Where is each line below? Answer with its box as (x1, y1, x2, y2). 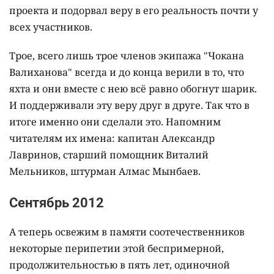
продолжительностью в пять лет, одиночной (9, 257, 230, 272)
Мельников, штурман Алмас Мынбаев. (9, 164, 201, 178)
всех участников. (9, 20, 92, 34)
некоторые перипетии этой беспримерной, (9, 241, 224, 255)
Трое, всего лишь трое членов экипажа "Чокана (9, 48, 244, 62)
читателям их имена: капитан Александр (9, 131, 215, 145)
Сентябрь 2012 (9, 194, 104, 210)
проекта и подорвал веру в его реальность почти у (9, 3, 258, 17)
